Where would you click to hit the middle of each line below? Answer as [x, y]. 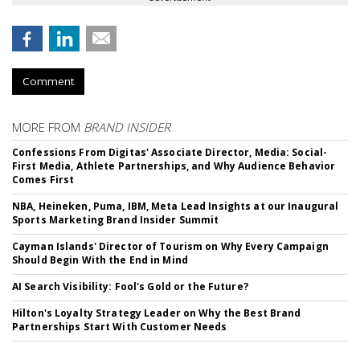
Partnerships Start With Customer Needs [120, 326]
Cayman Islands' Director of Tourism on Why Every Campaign [170, 246]
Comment [48, 81]
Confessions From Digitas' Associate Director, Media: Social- [170, 152]
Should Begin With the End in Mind [100, 260]
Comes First [43, 179]
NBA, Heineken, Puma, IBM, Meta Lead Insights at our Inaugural [176, 206]
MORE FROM [48, 127]
